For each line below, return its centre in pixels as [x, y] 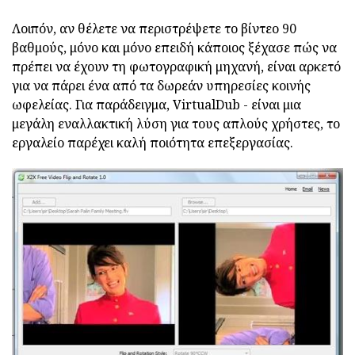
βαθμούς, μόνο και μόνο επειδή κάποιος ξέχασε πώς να [174, 48]
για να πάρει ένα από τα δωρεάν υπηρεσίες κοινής [161, 86]
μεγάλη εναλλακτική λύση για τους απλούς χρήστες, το [176, 124]
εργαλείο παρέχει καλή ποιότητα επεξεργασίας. [153, 143]
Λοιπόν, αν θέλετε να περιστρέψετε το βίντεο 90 [154, 29]
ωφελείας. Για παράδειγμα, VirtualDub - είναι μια [157, 105]
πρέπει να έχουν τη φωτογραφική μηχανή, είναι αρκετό [176, 67]
